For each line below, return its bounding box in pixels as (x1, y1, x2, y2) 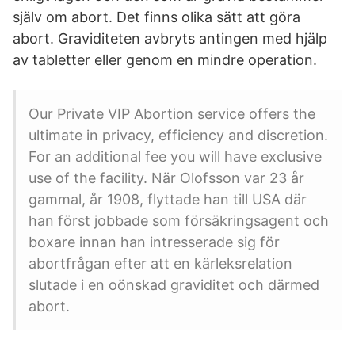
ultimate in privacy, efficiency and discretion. (29, 127, 328, 143)
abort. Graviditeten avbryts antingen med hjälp (13, 30, 327, 47)
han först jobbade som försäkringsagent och (29, 212, 329, 229)
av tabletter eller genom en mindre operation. (13, 52, 317, 68)
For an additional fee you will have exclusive (29, 148, 322, 165)
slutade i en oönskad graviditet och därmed (29, 277, 319, 293)
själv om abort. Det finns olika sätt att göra (13, 9, 300, 25)
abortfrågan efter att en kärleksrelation (29, 255, 292, 272)
